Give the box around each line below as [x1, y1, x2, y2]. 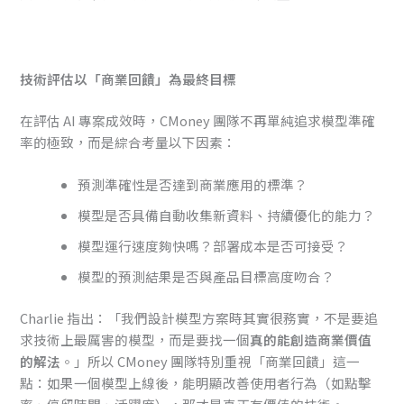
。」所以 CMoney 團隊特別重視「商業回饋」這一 [60, 351, 361, 371]
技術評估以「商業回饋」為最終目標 [20, 69, 237, 88]
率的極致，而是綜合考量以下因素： [20, 132, 237, 151]
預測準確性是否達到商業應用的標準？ [78, 174, 308, 194]
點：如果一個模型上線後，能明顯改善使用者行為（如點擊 [20, 372, 372, 392]
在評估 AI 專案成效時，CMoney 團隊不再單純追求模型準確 [20, 110, 376, 130]
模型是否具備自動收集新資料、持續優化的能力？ [78, 205, 376, 225]
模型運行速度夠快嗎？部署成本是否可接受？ [78, 235, 349, 255]
